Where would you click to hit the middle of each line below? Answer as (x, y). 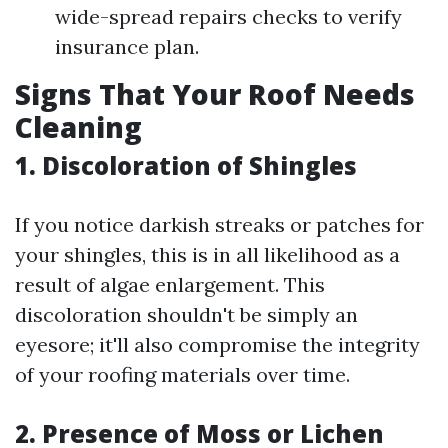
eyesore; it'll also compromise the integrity (217, 345)
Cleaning (78, 127)
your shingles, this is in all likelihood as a (207, 255)
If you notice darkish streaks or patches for (219, 225)
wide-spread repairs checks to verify (228, 17)
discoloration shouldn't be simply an (186, 315)
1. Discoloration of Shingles (186, 166)
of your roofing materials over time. (182, 375)
